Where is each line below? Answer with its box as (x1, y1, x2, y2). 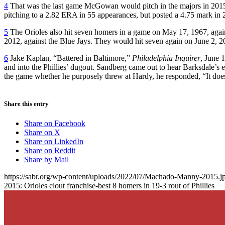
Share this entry (4, 99, 49, 107)
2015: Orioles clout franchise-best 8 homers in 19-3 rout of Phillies (4, 181, 214, 190)
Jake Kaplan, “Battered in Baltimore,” (8, 53, 132, 62)
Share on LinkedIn (24, 137, 83, 146)
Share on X (24, 128, 60, 137)
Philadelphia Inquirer (132, 53, 200, 62)
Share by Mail (24, 155, 69, 164)
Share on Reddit (24, 146, 75, 155)
